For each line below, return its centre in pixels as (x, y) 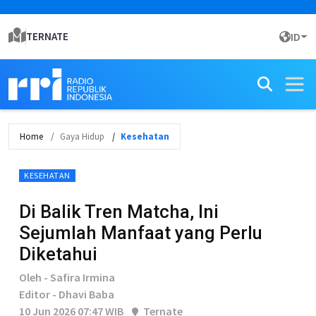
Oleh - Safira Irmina (67, 277)
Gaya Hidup (82, 136)
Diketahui (58, 254)
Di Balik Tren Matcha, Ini (119, 212)
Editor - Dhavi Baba (67, 294)
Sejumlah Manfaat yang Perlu (141, 233)
